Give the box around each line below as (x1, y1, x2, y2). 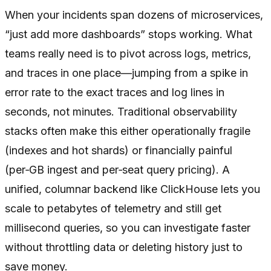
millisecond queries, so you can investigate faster (5, 221, 250, 235)
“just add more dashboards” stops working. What (5, 28, 252, 41)
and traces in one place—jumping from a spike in (5, 67, 248, 80)
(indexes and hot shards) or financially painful (5, 144, 232, 157)
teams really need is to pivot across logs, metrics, (5, 47, 251, 60)
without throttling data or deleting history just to (5, 241, 243, 254)
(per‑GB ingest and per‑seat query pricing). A (5, 163, 230, 177)
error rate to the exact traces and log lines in (5, 86, 224, 99)
